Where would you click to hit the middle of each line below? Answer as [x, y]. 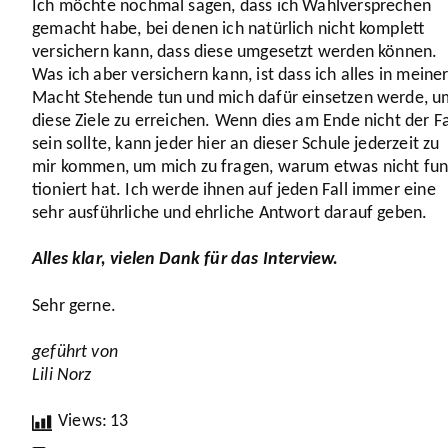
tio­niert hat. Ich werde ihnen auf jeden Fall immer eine [234, 190]
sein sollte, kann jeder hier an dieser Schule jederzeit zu [236, 144]
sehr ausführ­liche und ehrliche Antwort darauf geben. [232, 213]
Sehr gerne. [76, 306]
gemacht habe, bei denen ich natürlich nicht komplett [228, 29]
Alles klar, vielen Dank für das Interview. [187, 260]
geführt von [75, 352]
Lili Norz [62, 375]
